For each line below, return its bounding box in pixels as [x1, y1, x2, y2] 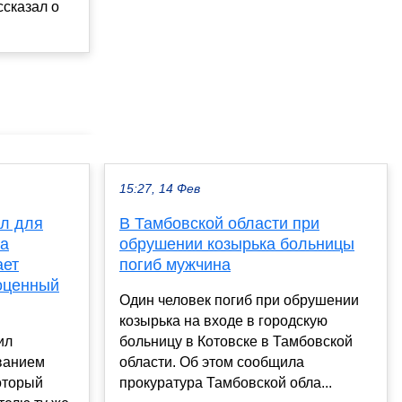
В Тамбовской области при [119, 214, 319, 232]
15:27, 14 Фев [119, 181, 200, 196]
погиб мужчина [119, 255, 231, 274]
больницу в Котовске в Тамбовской [119, 333, 353, 349]
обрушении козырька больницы [119, 234, 354, 253]
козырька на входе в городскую [119, 312, 328, 328]
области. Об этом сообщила [119, 354, 304, 370]
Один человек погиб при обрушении [119, 292, 359, 308]
